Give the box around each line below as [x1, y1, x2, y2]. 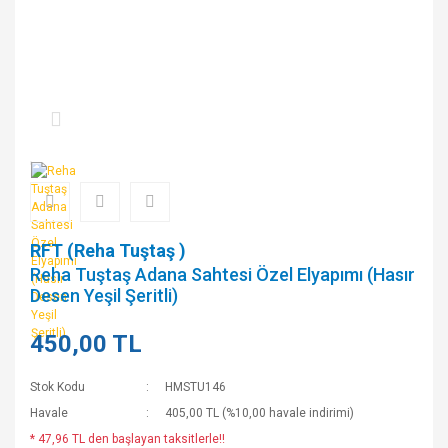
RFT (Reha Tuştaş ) [30, 240, 186, 261]
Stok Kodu [30, 380, 85, 394]
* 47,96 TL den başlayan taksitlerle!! [30, 432, 225, 446]
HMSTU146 [165, 380, 227, 394]
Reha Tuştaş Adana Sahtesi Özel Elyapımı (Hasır [30, 264, 415, 285]
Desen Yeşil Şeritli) [30, 285, 178, 306]
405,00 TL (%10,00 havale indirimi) [165, 406, 355, 420]
